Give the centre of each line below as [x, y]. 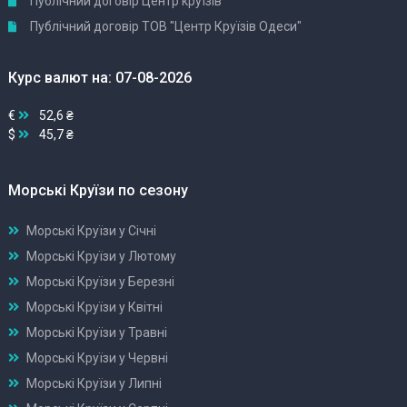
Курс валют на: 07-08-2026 [100, 78]
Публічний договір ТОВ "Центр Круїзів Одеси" [164, 27]
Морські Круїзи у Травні [97, 332]
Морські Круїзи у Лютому [101, 256]
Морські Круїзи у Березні [100, 281]
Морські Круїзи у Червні [97, 357]
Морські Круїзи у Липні [94, 383]
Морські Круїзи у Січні [91, 230]
